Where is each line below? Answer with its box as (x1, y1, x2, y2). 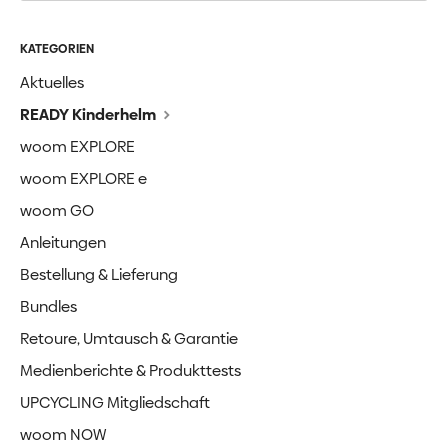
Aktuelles (20, 72, 84, 93)
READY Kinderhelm (20, 104, 159, 125)
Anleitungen (20, 232, 106, 253)
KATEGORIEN (20, 41, 94, 57)
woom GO (20, 200, 94, 221)
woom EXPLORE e (20, 168, 147, 189)
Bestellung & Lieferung (20, 264, 178, 285)
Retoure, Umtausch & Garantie (20, 328, 238, 349)
